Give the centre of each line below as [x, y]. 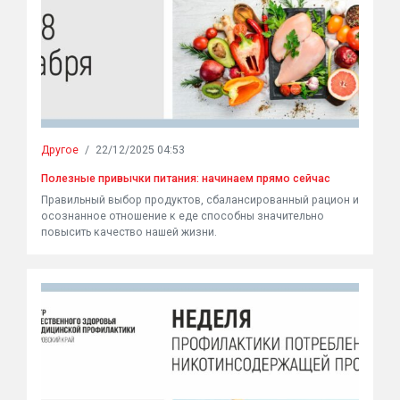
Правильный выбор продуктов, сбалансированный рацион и [200, 200]
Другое [60, 150]
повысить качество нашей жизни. [129, 232]
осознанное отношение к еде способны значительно [183, 216]
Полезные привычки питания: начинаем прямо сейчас [186, 179]
